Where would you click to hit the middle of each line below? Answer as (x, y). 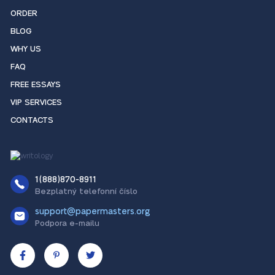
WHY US (26, 49)
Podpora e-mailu (67, 223)
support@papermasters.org (93, 211)
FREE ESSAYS (36, 85)
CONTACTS (32, 121)
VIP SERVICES (36, 103)
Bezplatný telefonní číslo (86, 191)
